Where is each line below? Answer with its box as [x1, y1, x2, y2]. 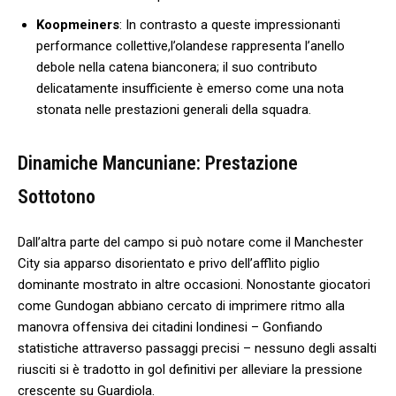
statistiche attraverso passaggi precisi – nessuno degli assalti [18, 339, 377, 356]
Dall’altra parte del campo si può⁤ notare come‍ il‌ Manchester [18, 233, 363, 250]
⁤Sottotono [18, 185, 95, 208]
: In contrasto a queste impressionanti [119, 16, 340, 33]
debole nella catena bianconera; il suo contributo [36, 58, 317, 75]
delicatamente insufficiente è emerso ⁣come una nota [36, 80, 344, 96]
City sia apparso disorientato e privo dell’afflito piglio [18, 255, 320, 271]
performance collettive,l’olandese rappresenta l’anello [36, 37, 345, 54]
